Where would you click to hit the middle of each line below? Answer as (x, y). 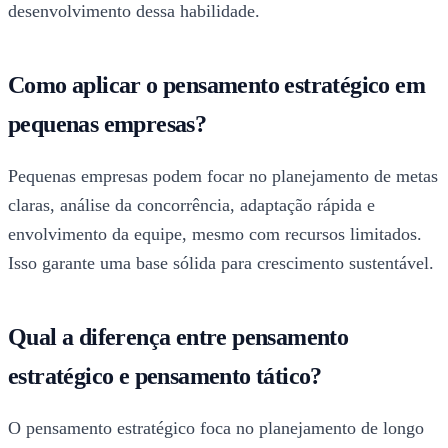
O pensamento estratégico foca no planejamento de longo (216, 428)
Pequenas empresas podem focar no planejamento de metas (223, 176)
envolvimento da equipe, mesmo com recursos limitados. (215, 234)
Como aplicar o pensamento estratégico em (216, 85)
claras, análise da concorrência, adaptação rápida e (191, 205)
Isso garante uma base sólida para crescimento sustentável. (221, 263)
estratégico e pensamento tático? (165, 376)
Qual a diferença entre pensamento (178, 337)
